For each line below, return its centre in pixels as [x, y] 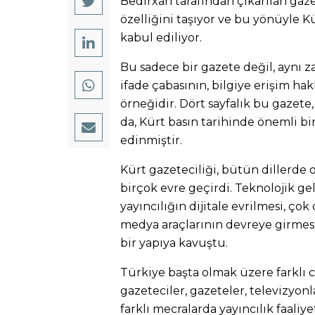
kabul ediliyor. [161, 37]
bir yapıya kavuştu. [174, 243]
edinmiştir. [151, 140]
